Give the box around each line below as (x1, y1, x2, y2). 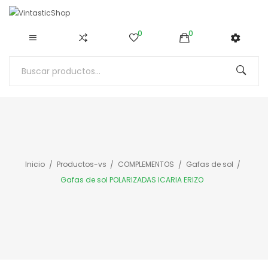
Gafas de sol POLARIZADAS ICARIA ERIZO (60, 175, 203, 185)
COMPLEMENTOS (118, 159, 174, 169)
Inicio (25, 159, 45, 169)
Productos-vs (56, 159, 106, 169)
